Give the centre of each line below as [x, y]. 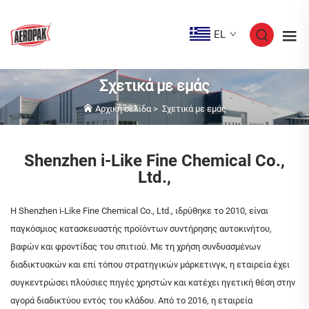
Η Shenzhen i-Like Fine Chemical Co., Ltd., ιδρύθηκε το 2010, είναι [139, 211]
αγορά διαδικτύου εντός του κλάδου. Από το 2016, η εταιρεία [131, 301]
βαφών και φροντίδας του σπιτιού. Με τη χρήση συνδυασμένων [136, 247]
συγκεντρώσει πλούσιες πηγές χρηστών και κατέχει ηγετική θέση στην [153, 283]
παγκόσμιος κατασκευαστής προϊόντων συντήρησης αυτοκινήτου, [141, 229]
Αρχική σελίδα [123, 109]
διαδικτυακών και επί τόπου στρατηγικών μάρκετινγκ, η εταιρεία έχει [150, 265]
